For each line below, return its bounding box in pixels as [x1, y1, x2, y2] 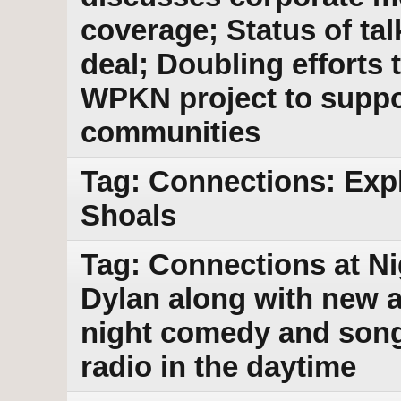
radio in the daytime [81, 350, 356, 384]
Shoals [81, 199, 176, 233]
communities [81, 115, 260, 149]
